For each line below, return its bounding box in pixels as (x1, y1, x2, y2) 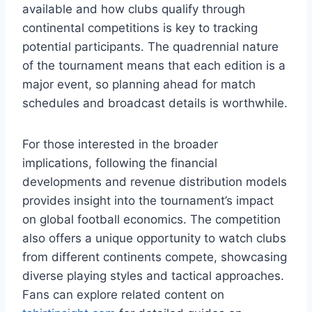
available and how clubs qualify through (22, 1, 245, 16)
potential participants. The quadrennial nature (22, 39, 279, 54)
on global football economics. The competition (22, 212, 281, 226)
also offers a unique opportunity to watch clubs (22, 231, 286, 245)
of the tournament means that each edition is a (22, 58, 286, 72)
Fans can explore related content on (22, 287, 224, 302)
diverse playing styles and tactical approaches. (22, 268, 284, 283)
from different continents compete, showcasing (22, 249, 287, 264)
